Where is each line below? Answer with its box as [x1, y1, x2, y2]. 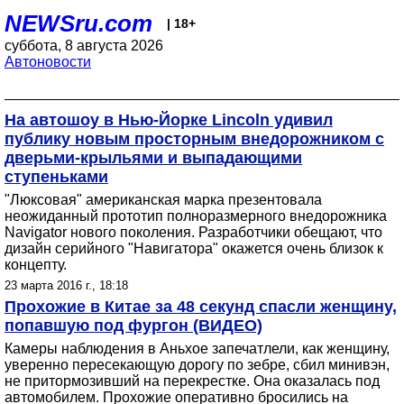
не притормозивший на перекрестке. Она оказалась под [5, 373, 380, 389]
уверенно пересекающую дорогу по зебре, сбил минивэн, [5, 357, 390, 372]
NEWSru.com [5, 10, 152, 37]
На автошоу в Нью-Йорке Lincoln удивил [5, 111, 333, 129]
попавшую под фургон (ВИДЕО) [5, 317, 262, 335]
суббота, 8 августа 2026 [5, 38, 163, 53]
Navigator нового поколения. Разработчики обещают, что [5, 225, 382, 240]
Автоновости [5, 54, 91, 69]
